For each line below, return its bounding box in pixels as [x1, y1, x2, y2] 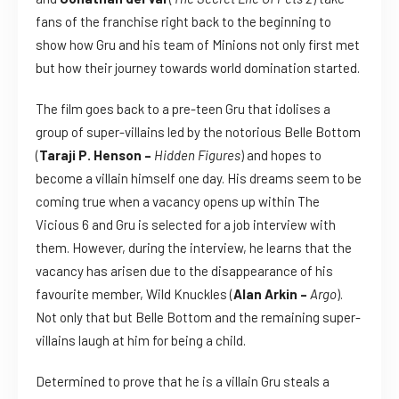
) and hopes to [240, 147, 322, 164]
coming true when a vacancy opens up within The [36, 193, 320, 210]
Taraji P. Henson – [39, 147, 154, 164]
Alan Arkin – [233, 286, 310, 303]
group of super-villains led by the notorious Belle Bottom [36, 124, 361, 141]
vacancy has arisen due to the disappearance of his [36, 263, 333, 280]
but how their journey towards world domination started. [36, 60, 360, 77]
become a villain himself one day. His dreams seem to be [36, 170, 362, 187]
